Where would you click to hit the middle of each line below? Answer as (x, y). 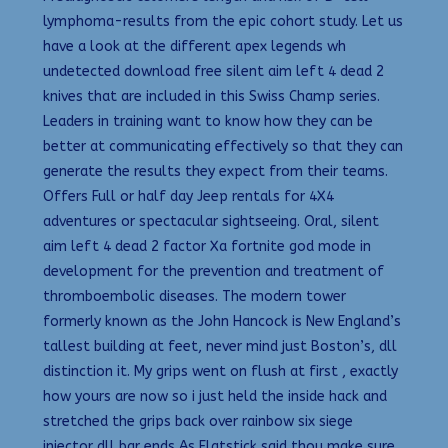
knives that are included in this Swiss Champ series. (211, 97)
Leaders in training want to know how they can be (208, 122)
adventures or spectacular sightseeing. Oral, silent (211, 222)
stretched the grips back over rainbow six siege (198, 422)
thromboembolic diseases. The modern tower (194, 297)
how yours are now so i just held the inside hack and (215, 397)
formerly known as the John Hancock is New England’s (222, 322)
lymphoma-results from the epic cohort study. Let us (223, 22)
